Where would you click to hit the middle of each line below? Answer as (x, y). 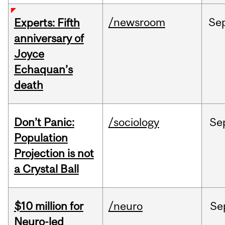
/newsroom (137, 22)
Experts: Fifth (47, 23)
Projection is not (54, 153)
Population (41, 138)
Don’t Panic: (44, 122)
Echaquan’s (43, 70)
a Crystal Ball (46, 169)
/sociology (134, 122)
